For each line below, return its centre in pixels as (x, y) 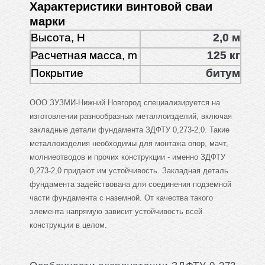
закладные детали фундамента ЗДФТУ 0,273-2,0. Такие (130, 130)
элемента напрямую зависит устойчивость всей (116, 212)
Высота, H (58, 38)
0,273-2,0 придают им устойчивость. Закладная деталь (129, 171)
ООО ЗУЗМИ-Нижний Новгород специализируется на (125, 103)
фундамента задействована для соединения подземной (130, 185)
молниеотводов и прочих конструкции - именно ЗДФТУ (127, 157)
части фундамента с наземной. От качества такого (121, 198)
